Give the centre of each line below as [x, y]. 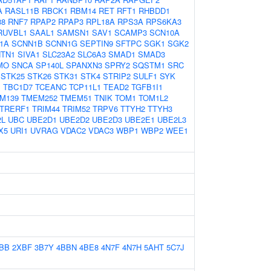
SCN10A [165, 32]
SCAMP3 [131, 32]
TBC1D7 [18, 87]
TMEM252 [39, 98]
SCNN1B [27, 43]
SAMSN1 [73, 32]
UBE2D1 [42, 119]
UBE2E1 [140, 119]
